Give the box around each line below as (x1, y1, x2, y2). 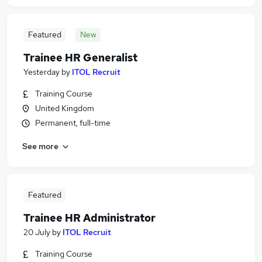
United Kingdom (35, 103, 94, 113)
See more (22, 140, 58, 151)
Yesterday (23, 67, 60, 77)
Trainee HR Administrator (23, 211, 156, 225)
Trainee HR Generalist (23, 51, 137, 64)
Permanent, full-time (35, 118, 111, 128)
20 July (23, 227, 50, 237)
